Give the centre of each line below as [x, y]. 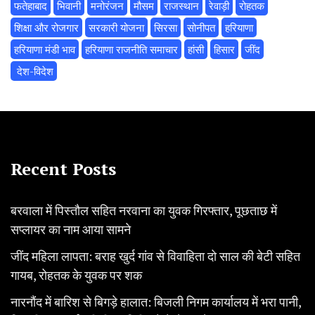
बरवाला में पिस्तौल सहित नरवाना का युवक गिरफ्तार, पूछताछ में [144, 211]
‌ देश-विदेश [34, 71]
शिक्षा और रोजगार [46, 28]
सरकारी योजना [116, 28]
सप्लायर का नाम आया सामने [71, 230]
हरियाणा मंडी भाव [45, 50]
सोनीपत [201, 28]
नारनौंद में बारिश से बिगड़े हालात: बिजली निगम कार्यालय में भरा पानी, [156, 302]
